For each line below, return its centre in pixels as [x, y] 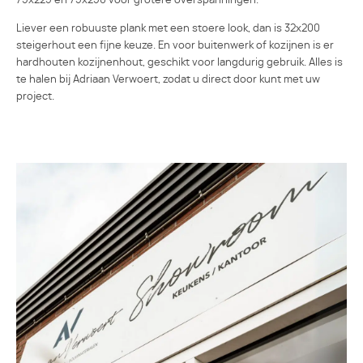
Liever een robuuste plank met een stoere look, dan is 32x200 [168, 28]
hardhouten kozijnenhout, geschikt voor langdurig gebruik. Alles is [179, 62]
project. [35, 96]
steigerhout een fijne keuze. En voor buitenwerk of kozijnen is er [175, 45]
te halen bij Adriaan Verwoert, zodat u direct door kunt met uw [168, 79]
